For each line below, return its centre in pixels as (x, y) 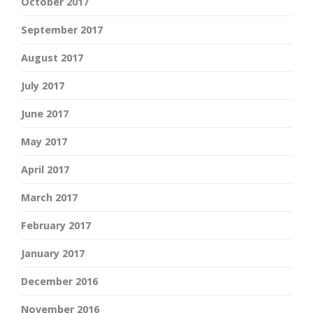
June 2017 (45, 114)
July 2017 (43, 86)
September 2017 (62, 30)
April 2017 (45, 170)
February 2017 (56, 226)
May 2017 (44, 142)
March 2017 (49, 198)
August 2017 (52, 58)
